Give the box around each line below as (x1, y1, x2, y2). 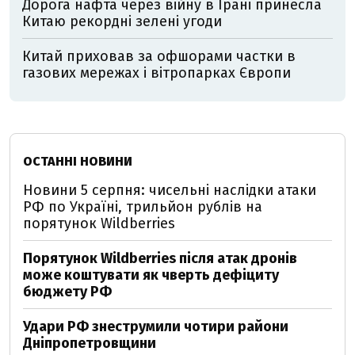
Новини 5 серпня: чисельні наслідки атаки (23, 181, 316, 199)
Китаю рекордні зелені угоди (22, 13, 222, 30)
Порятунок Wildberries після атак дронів (23, 250, 297, 267)
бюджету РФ (23, 283, 112, 300)
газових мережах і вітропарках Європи (22, 64, 291, 82)
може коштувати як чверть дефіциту (23, 266, 279, 284)
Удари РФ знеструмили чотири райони (23, 318, 288, 335)
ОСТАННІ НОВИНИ (23, 154, 132, 169)
